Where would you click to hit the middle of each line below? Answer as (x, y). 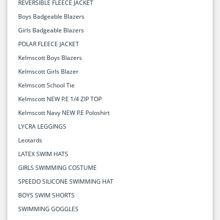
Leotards (30, 140)
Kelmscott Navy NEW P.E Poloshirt (64, 112)
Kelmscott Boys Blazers (50, 57)
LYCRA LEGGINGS (42, 126)
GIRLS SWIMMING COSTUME (57, 167)
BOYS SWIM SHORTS (46, 195)
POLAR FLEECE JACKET (49, 44)
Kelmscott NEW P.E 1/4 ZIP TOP (60, 99)
